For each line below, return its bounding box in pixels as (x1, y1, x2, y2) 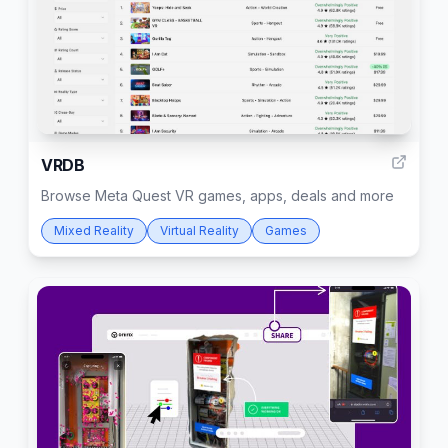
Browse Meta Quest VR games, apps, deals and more (41, 187, 394, 204)
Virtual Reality (160, 223, 239, 238)
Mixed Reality (54, 223, 134, 238)
